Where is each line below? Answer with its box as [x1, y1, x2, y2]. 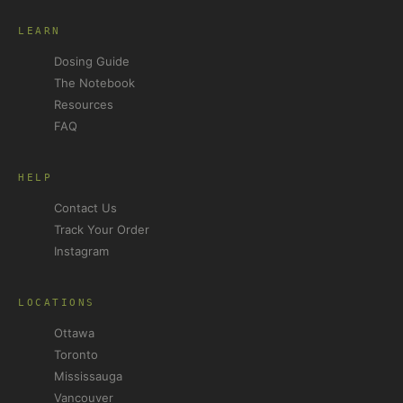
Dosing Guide [54, 53, 130, 68]
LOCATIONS [18, 296, 95, 309]
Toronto [54, 346, 98, 362]
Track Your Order [54, 221, 149, 237]
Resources [54, 96, 113, 112]
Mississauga [54, 368, 122, 383]
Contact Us [54, 200, 117, 215]
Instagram [54, 243, 109, 258]
